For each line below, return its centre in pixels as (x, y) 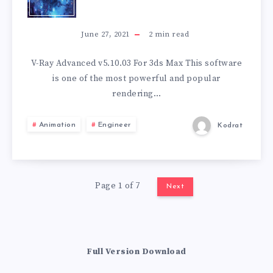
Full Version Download (136, 251)
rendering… (136, 94)
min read (171, 34)
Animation (57, 125)
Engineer (114, 125)
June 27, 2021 (105, 34)
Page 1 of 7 (118, 186)
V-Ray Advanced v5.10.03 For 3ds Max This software (136, 63)
